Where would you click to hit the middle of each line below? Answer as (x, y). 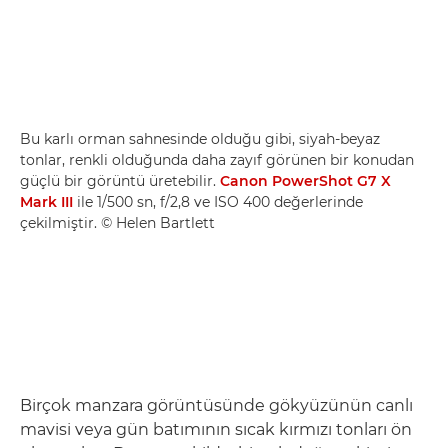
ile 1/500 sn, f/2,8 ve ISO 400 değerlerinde (218, 202)
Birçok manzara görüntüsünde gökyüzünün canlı (216, 405)
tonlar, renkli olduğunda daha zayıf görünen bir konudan (217, 160)
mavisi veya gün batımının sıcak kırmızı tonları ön (216, 429)
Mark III (46, 202)
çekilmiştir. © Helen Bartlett (117, 223)
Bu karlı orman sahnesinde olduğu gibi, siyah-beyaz (200, 139)
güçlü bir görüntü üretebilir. (120, 181)
